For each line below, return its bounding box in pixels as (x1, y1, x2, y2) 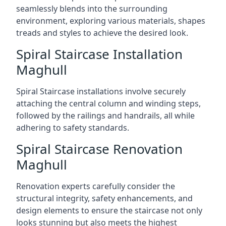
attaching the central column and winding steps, (16, 98, 201, 109)
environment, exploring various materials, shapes (16, 15, 205, 26)
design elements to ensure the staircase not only (16, 205, 202, 216)
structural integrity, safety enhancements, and (16, 193, 193, 204)
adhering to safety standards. (16, 122, 129, 133)
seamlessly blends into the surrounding (16, 3, 167, 14)
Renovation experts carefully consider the (16, 181, 175, 192)
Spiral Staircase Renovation (16, 140, 183, 158)
